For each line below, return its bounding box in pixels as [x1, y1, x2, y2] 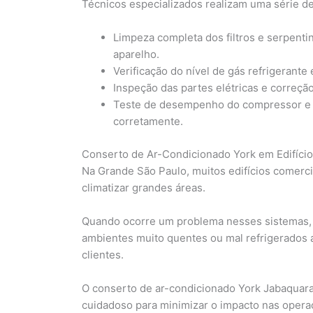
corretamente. [113, 115, 183, 129]
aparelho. [113, 48, 159, 61]
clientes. [82, 247, 124, 261]
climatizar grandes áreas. [82, 180, 205, 194]
